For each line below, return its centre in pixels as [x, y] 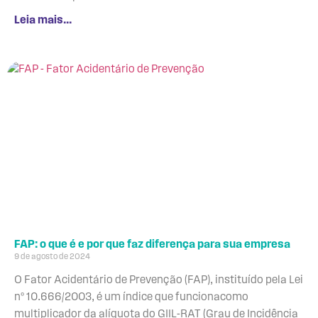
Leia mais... [43, 20]
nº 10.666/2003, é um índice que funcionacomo [131, 297]
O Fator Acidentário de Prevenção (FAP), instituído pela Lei [159, 280]
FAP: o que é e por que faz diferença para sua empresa [152, 245]
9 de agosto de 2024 [52, 257]
